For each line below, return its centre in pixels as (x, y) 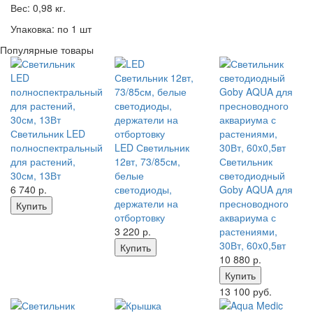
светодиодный (252, 175)
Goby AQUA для (256, 189)
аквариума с (247, 217)
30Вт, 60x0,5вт (252, 245)
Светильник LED (48, 133)
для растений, (43, 161)
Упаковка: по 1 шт (51, 29)
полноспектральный (57, 147)
